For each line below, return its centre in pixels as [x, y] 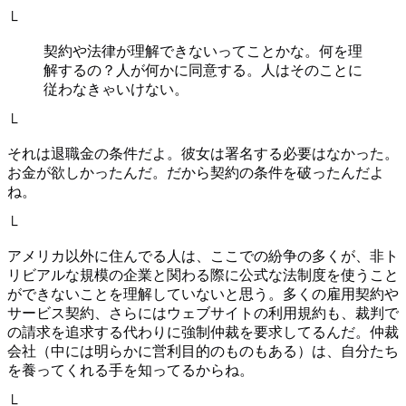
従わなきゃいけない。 [116, 90]
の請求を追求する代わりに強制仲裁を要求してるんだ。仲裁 [203, 333]
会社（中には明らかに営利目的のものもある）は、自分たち [203, 352]
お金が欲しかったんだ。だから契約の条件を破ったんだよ [196, 173]
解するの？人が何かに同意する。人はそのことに [203, 71]
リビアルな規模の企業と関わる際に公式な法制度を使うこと [203, 275]
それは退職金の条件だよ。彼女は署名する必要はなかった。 [203, 154]
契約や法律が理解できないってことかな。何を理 [203, 52]
